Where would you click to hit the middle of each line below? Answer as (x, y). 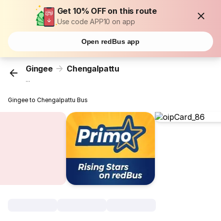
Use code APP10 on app (96, 21)
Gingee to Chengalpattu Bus (48, 100)
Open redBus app (110, 41)
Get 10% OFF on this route (107, 11)
